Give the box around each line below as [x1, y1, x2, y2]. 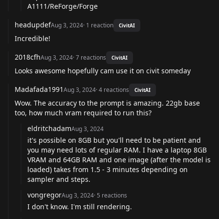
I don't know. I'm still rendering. [27, 201, 132, 211]
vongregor [27, 190, 62, 199]
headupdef [15, 20, 51, 29]
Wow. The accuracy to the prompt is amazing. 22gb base [15, 98, 200, 108]
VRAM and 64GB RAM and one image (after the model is [27, 154, 211, 164]
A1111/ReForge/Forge [27, 1, 98, 11]
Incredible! [15, 33, 50, 43]
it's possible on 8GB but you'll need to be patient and [27, 135, 201, 145]
